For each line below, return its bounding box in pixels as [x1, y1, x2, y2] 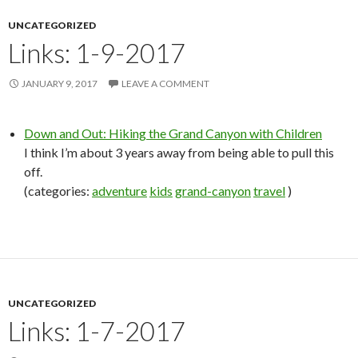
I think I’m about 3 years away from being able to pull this [24, 145, 334, 160]
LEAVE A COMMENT [121, 78, 209, 89]
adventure [92, 183, 147, 198]
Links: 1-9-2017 [8, 37, 185, 69]
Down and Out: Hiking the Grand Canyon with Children [24, 125, 322, 141]
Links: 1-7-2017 [8, 315, 185, 347]
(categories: [24, 183, 92, 198]
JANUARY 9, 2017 [22, 78, 97, 89]
